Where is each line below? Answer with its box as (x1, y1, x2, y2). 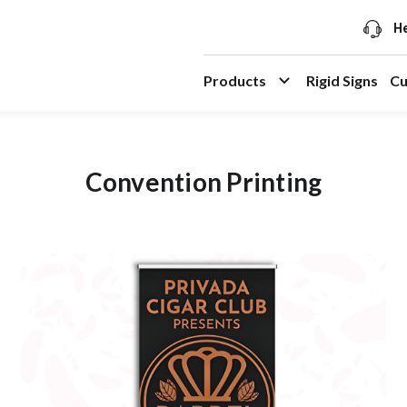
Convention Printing (84, 166, 323, 198)
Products (203, 72, 266, 90)
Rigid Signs (306, 72, 379, 90)
